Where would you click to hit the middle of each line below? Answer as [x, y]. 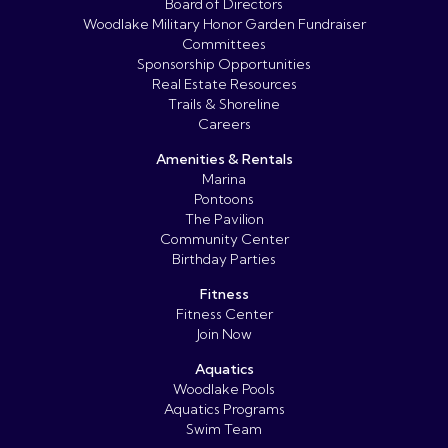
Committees [224, 44]
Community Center [224, 239]
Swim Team [224, 429]
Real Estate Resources [224, 84]
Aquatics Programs [224, 409]
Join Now [224, 334]
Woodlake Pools [224, 389]
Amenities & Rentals [224, 159]
